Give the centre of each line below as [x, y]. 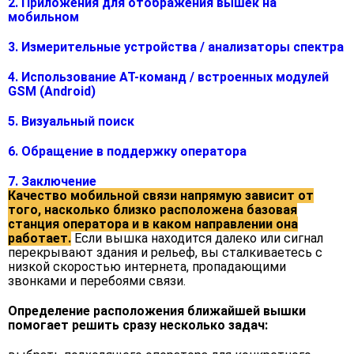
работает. [40, 238]
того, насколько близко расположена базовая [153, 210]
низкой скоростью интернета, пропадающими [147, 267]
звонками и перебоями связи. [97, 281]
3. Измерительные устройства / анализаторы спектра [176, 47]
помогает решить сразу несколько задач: [138, 325]
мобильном [43, 17]
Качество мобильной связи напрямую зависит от [161, 196]
